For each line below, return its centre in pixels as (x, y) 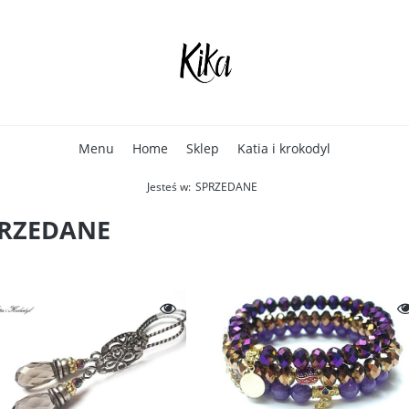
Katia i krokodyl (284, 148)
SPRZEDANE (226, 187)
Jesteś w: (169, 187)
